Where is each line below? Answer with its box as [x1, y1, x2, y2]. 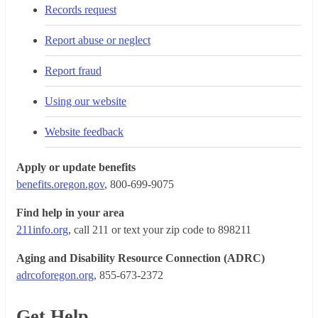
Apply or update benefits [16, 160, 136, 173]
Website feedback [45, 125, 124, 138]
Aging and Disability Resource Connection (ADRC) [16, 251, 265, 264]
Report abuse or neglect [45, 33, 150, 46]
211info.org [16, 223, 68, 236]
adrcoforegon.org [16, 268, 94, 281]
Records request [45, 3, 116, 16]
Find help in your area [16, 206, 124, 219]
